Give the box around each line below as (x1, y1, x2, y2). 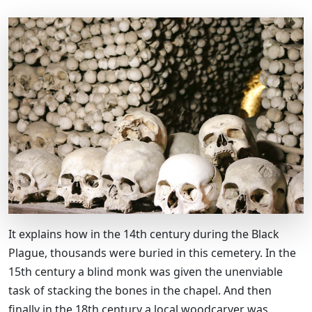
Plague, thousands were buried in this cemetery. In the (8, 245, 296, 261)
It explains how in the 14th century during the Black (8, 226, 279, 242)
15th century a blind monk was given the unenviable (8, 264, 283, 280)
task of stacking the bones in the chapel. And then (8, 283, 272, 299)
